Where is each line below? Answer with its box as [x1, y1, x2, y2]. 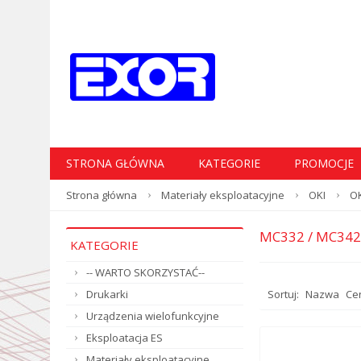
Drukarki [86, 287, 128, 301]
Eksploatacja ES [86, 330, 163, 345]
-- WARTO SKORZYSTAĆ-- [86, 265, 205, 280]
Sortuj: [268, 287, 299, 301]
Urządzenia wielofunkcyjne [86, 309, 219, 323]
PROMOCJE [294, 156, 354, 171]
